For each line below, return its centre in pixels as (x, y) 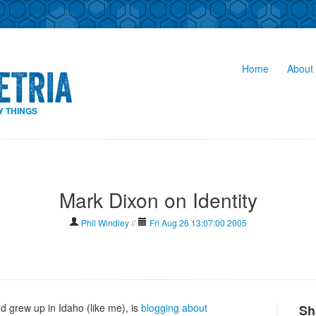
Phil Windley (105, 223)
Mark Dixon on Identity (158, 200)
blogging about (174, 308)
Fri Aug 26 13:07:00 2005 (198, 223)
